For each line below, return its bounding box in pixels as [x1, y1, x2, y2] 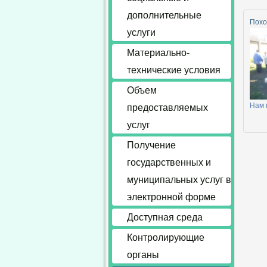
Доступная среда [127, 212, 203, 222]
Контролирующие [127, 232, 204, 243]
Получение [127, 140, 176, 150]
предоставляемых [127, 103, 208, 113]
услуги [127, 27, 156, 38]
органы [127, 250, 159, 260]
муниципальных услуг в [127, 175, 231, 185]
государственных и [127, 157, 211, 167]
